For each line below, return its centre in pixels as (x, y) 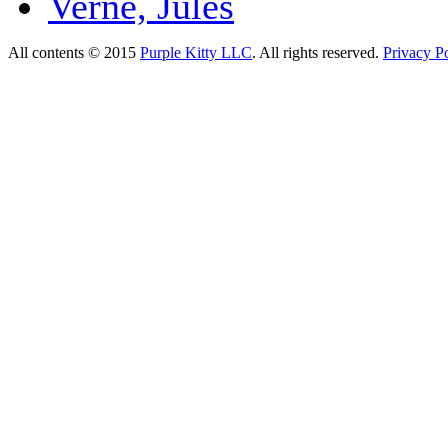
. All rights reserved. (317, 52)
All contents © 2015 (74, 52)
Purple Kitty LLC (196, 52)
